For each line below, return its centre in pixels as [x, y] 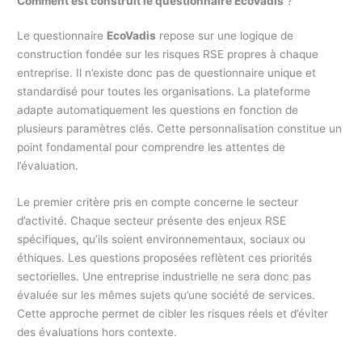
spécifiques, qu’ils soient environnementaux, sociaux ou [162, 240]
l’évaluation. [48, 166]
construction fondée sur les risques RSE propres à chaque [168, 55]
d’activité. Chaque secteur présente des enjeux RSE [152, 221]
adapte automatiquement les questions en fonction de [158, 110]
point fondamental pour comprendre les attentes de [152, 147]
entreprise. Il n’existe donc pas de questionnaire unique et [167, 73]
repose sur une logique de [225, 36]
